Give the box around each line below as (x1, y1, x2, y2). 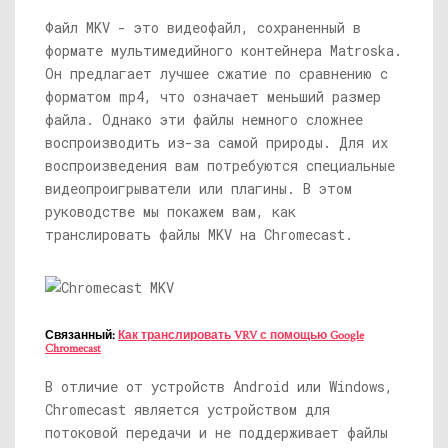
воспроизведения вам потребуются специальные (45, 156, 395, 175)
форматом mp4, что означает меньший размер (45, 87, 381, 106)
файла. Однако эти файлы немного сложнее (45, 110, 363, 129)
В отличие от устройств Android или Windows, (45, 377, 393, 396)
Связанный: (45, 328, 118, 343)
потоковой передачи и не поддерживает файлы (45, 423, 388, 442)
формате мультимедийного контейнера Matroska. (45, 41, 402, 60)
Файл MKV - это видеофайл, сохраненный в (45, 18, 361, 37)
